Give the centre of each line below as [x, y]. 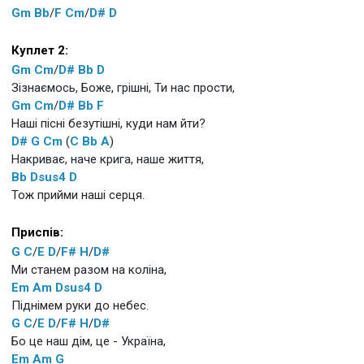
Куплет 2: [40, 50]
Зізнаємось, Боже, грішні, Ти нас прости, [123, 87]
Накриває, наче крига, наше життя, [108, 159]
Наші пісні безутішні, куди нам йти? [108, 123]
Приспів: [37, 232]
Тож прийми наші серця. [78, 195]
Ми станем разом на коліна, [89, 269]
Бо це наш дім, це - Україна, [89, 341]
